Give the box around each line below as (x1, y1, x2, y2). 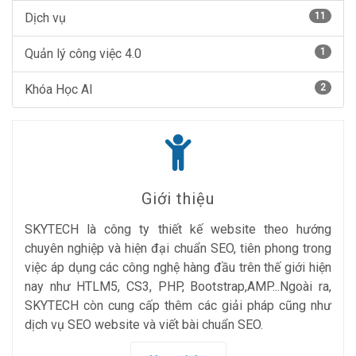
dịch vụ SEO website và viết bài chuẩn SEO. (25, 317, 263, 332)
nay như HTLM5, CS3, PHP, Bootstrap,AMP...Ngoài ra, (25, 279, 331, 294)
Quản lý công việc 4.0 (25, 46, 141, 61)
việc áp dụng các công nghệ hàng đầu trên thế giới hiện (25, 260, 331, 275)
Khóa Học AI (25, 82, 93, 97)
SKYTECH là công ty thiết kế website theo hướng (25, 222, 331, 237)
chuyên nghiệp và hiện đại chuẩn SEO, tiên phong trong (25, 241, 331, 256)
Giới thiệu (141, 189, 215, 208)
